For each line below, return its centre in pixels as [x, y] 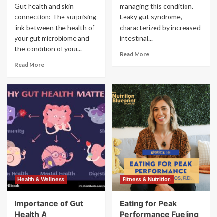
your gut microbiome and [52, 38]
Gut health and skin [44, 6]
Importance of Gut [49, 203]
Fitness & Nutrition [147, 179]
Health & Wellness [41, 179]
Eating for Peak [148, 203]
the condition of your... [48, 49]
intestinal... [136, 38]
